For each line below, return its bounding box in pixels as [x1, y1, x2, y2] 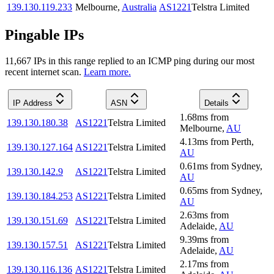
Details [204, 98, 229, 108]
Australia [122, 2, 157, 13]
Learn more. [84, 66, 131, 77]
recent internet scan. [5, 66, 81, 77]
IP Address [12, 98, 53, 108]
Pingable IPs [5, 27, 84, 43]
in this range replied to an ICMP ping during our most [46, 55, 254, 66]
